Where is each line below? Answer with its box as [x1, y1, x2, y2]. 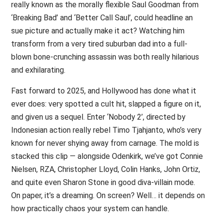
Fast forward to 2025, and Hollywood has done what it [11, 86, 196, 96]
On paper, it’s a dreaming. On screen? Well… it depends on [11, 191, 205, 201]
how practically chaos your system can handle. [11, 204, 169, 214]
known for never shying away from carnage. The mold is [11, 139, 199, 148]
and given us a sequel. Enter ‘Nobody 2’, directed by [11, 112, 186, 122]
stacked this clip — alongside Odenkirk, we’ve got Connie [11, 152, 203, 161]
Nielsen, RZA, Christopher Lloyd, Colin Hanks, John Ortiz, [11, 165, 200, 174]
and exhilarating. [11, 65, 65, 75]
